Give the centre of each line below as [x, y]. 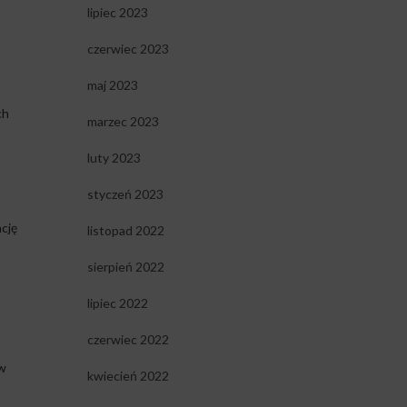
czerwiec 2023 [128, 49]
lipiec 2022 [117, 303]
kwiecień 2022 [128, 376]
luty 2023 [114, 158]
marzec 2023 [123, 121]
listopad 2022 [125, 230]
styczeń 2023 [125, 194]
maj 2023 [112, 85]
